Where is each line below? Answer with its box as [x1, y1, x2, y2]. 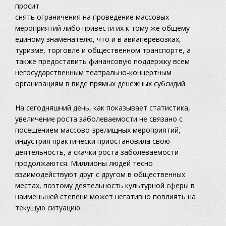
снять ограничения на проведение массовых [15, 12, 169, 22]
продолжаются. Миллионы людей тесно [15, 158, 153, 168]
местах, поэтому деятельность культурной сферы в [15, 181, 195, 191]
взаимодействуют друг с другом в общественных [15, 169, 185, 180]
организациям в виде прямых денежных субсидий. [15, 79, 187, 89]
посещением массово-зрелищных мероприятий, [15, 125, 181, 135]
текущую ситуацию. [15, 203, 82, 213]
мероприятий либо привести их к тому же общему [15, 23, 190, 33]
